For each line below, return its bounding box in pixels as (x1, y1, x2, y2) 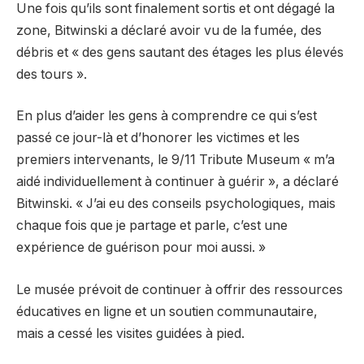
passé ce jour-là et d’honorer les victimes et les (16, 130, 300, 146)
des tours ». (16, 66, 87, 82)
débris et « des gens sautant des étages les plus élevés (16, 44, 344, 60)
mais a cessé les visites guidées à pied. (16, 325, 245, 341)
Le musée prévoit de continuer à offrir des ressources (16, 281, 343, 297)
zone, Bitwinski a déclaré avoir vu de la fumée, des (16, 22, 322, 38)
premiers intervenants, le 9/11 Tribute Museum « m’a (16, 152, 335, 168)
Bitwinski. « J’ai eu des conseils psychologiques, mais (16, 196, 336, 212)
